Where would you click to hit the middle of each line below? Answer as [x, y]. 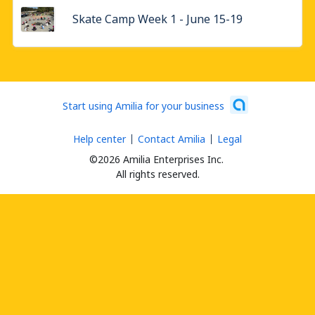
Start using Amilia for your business [143, 105]
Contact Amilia [172, 139]
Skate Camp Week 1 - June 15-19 [157, 19]
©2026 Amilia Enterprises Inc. [156, 159]
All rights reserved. [157, 174]
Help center [99, 139]
